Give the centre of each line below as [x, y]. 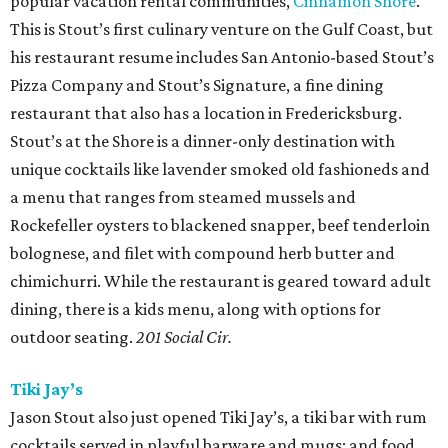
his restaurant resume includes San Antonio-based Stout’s [222, 57]
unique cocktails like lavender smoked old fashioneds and [220, 169]
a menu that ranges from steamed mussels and [183, 197]
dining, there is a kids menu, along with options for [195, 309]
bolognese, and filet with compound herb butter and [202, 253]
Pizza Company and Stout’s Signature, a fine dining [197, 85]
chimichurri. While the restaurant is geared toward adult [220, 281]
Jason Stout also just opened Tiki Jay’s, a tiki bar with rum [218, 417]
